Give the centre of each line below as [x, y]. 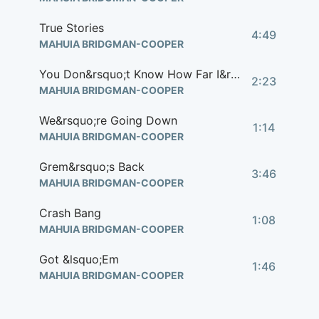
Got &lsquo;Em [79, 259]
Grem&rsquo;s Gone [93, 305]
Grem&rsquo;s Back [92, 167]
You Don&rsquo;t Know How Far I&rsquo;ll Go [235, 74]
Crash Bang [70, 213]
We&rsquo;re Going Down [108, 120]
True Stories [72, 28]
